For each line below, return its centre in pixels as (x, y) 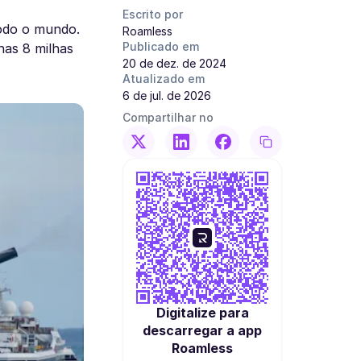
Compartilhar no (168, 117)
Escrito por (153, 14)
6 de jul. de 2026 (167, 95)
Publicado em (161, 46)
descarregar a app (202, 330)
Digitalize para (202, 313)
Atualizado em (164, 79)
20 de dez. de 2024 (174, 63)
